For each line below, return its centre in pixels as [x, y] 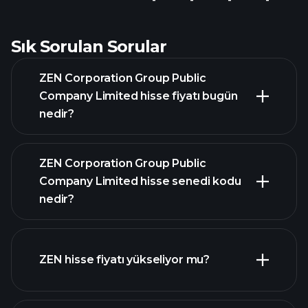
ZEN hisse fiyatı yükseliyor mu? [125, 260]
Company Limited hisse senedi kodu [140, 181]
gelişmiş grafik [204, 232]
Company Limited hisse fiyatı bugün [139, 96]
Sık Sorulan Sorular [89, 46]
